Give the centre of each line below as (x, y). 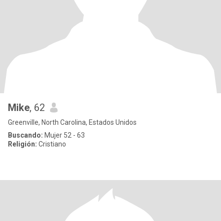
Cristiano (52, 144)
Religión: (22, 144)
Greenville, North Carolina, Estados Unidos (72, 122)
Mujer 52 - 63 (64, 135)
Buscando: (25, 135)
